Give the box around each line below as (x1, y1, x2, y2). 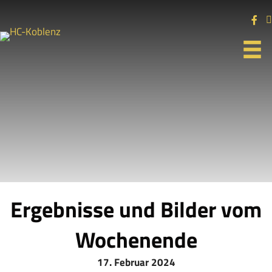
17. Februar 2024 (97, 254, 175, 270)
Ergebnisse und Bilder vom (10, 192, 262, 226)
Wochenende (75, 223, 197, 256)
